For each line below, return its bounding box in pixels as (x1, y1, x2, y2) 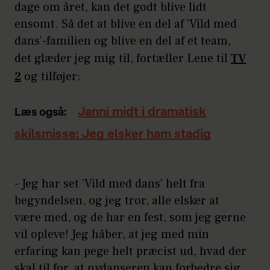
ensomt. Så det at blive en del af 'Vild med (14, 16, 237, 33)
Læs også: (14, 107, 67, 119)
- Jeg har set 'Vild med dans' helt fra (14, 176, 205, 192)
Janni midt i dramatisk (78, 107, 206, 119)
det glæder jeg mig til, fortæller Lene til (14, 51, 231, 67)
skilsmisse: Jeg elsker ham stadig (14, 129, 211, 142)
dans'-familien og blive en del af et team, (14, 33, 231, 49)
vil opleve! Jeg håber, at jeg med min (14, 227, 209, 243)
